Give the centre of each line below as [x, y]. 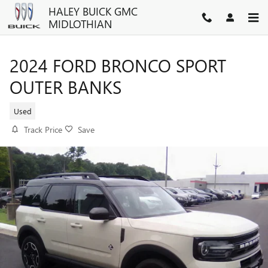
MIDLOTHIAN [80, 24]
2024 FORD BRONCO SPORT [118, 65]
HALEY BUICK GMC [93, 11]
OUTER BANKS [66, 87]
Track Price [43, 130]
